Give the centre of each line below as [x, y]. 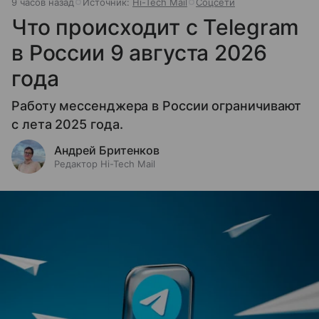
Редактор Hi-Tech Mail [105, 163]
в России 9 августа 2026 [139, 52]
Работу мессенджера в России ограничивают [157, 105]
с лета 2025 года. [67, 124]
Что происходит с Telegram [156, 27]
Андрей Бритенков [107, 150]
